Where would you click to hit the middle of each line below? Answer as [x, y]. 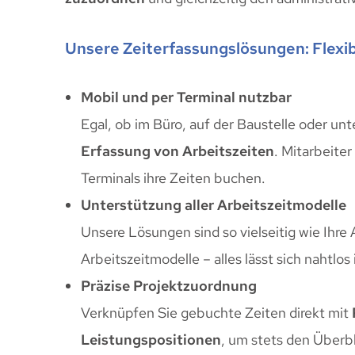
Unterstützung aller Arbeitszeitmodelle [214, 204]
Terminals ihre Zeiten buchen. [173, 177]
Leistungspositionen [151, 339]
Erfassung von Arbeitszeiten [177, 151]
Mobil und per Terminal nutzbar [186, 97]
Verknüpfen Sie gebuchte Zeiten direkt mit [216, 312]
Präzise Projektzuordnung [169, 285]
